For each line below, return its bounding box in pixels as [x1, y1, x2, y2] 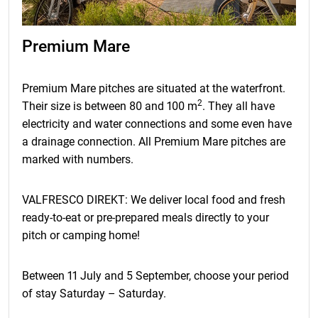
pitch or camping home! [22, 229, 140, 243]
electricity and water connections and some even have [22, 117, 292, 131]
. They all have [202, 99, 275, 114]
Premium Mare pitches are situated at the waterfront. [22, 82, 285, 96]
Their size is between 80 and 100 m [22, 99, 197, 114]
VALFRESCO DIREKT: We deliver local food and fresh [22, 193, 285, 207]
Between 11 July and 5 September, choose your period [22, 269, 289, 283]
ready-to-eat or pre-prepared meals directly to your [22, 211, 269, 225]
